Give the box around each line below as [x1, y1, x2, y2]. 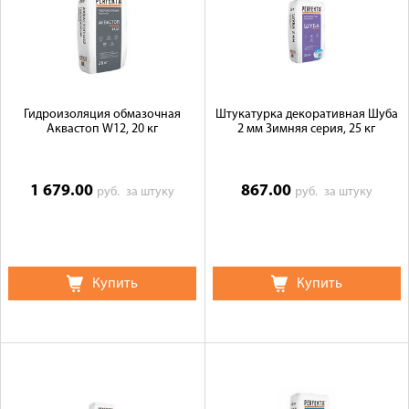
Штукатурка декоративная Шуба [215, 108, 398, 121]
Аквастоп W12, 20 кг [47, 122, 159, 136]
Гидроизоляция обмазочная [24, 108, 182, 121]
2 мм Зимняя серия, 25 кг [237, 122, 376, 136]
